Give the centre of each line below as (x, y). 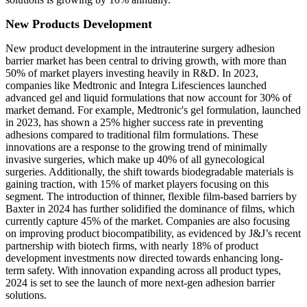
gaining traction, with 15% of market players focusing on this (137, 184)
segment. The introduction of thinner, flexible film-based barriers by (151, 197)
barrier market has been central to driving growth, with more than (146, 61)
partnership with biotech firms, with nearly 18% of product (132, 246)
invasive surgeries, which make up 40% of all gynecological (135, 160)
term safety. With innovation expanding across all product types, (143, 271)
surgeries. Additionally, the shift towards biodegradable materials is (149, 172)
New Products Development (79, 24)
